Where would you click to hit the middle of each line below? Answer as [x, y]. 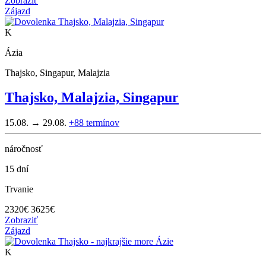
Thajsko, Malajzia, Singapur [92, 98]
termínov [103, 123]
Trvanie [19, 189]
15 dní [17, 169]
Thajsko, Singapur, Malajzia [57, 72]
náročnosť [24, 149]
